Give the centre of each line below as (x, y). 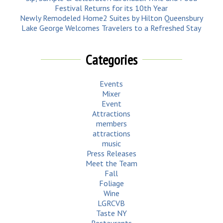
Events (111, 84)
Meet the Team (111, 164)
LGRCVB (111, 203)
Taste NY (111, 213)
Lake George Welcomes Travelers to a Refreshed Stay (111, 28)
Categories (111, 60)
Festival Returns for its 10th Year (111, 8)
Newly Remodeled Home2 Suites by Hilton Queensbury (111, 18)
